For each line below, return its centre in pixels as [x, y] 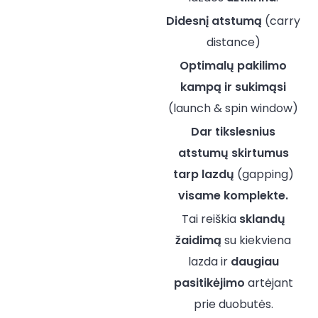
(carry [281, 21]
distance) [233, 42]
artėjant [269, 283]
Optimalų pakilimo [233, 65]
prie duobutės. [233, 304]
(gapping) [264, 174]
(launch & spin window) [233, 108]
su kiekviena [256, 240]
